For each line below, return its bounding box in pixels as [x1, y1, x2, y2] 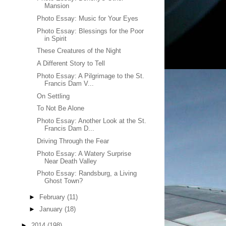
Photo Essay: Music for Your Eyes [37, 14, 139, 22]
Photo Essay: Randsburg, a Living [37, 169, 137, 178]
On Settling [37, 92, 70, 100]
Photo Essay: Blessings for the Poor [37, 27, 144, 35]
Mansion [44, 2, 70, 10]
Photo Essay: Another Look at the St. [37, 117, 147, 125]
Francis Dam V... [44, 79, 94, 87]
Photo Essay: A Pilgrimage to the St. [37, 72, 145, 80]
